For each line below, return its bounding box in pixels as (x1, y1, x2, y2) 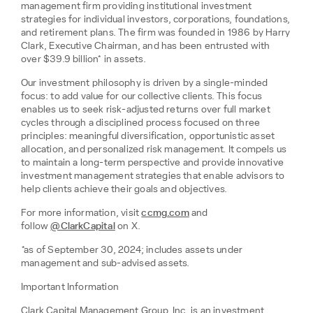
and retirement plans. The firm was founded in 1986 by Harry (21, 27, 291, 38)
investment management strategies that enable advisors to (21, 170, 285, 181)
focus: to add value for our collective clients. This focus (21, 91, 263, 101)
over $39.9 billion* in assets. (21, 54, 146, 64)
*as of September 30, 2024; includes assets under (21, 245, 243, 255)
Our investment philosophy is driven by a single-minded (21, 78, 268, 88)
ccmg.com (141, 208, 189, 218)
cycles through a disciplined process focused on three (21, 117, 261, 128)
